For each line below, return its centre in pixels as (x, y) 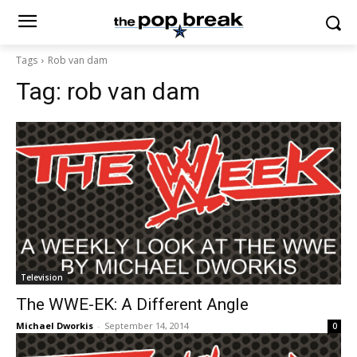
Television (42, 277)
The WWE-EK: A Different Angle (132, 304)
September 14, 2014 (147, 326)
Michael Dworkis (55, 326)
